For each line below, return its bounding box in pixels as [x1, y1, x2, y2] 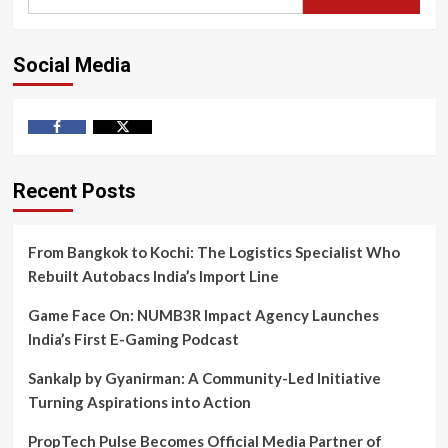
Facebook [55, 133, 116, 151]
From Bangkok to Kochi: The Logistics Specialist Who [27, 243, 400, 262]
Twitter [120, 133, 169, 151]
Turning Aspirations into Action [27, 393, 251, 412]
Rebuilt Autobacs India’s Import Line [27, 267, 279, 286]
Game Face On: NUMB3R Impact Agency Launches [27, 306, 379, 325]
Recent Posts [12, 179, 136, 204]
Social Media [12, 52, 131, 77]
